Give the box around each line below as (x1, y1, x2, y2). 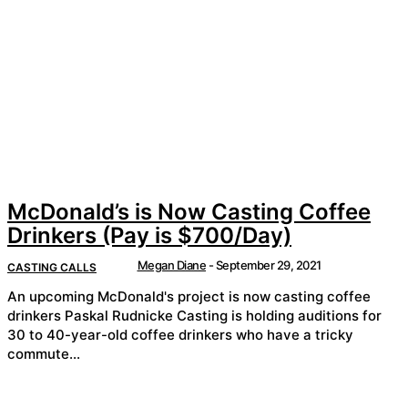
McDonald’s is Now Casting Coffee (7, 199, 371, 226)
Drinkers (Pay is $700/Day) (7, 222, 291, 250)
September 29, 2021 (215, 258, 321, 273)
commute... (7, 344, 80, 362)
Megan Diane (137, 258, 206, 273)
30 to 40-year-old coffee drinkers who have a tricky (7, 325, 353, 343)
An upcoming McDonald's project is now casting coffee (7, 287, 371, 305)
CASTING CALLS (7, 260, 97, 275)
